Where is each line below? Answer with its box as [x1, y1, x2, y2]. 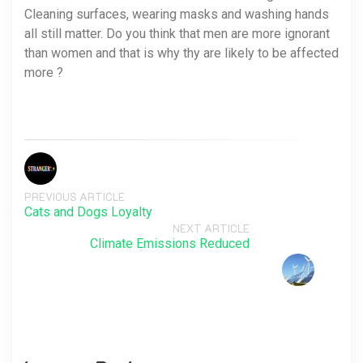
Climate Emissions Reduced [90, 236, 250, 251]
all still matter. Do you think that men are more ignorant [24, 26, 330, 41]
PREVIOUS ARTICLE [24, 190, 125, 203]
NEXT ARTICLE [173, 221, 250, 235]
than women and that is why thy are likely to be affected [24, 45, 339, 61]
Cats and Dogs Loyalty [24, 204, 152, 220]
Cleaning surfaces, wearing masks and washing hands [24, 6, 329, 22]
